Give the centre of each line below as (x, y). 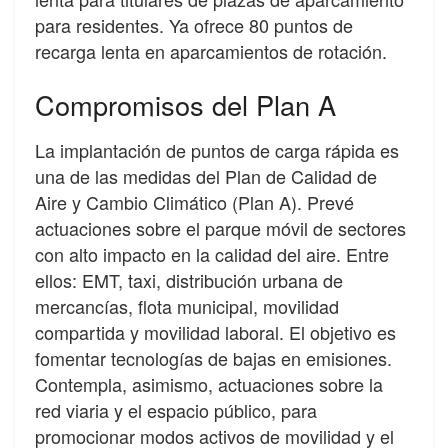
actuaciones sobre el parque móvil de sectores (220, 227)
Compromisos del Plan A (185, 104)
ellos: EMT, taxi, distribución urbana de (189, 279)
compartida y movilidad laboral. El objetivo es (215, 331)
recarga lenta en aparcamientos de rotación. (211, 51)
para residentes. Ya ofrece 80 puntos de (194, 25)
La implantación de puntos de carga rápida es (217, 149)
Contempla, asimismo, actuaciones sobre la (209, 383)
